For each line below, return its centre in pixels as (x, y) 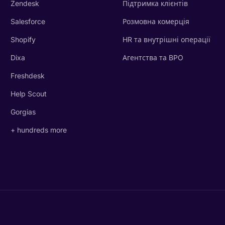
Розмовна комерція (156, 21)
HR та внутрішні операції (166, 39)
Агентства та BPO (153, 58)
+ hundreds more (39, 130)
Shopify (23, 39)
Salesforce (28, 21)
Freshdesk (28, 76)
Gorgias (23, 112)
